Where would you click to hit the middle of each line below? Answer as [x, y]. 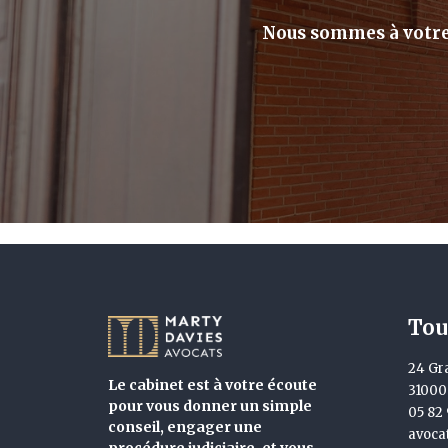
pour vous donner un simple [210, 406]
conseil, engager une [185, 427]
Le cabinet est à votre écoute [212, 385]
